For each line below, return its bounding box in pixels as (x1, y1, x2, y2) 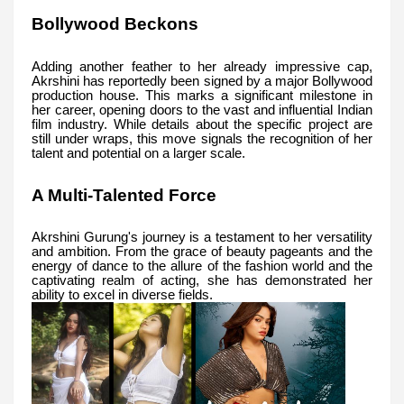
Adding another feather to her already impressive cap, (32, 59, 372, 74)
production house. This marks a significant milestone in (32, 87, 372, 103)
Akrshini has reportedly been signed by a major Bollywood (32, 73, 372, 88)
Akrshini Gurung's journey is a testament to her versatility (32, 229, 372, 244)
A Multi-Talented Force (32, 185, 216, 205)
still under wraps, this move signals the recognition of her (32, 131, 372, 146)
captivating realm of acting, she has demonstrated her (32, 272, 372, 288)
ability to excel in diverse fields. (32, 287, 213, 302)
